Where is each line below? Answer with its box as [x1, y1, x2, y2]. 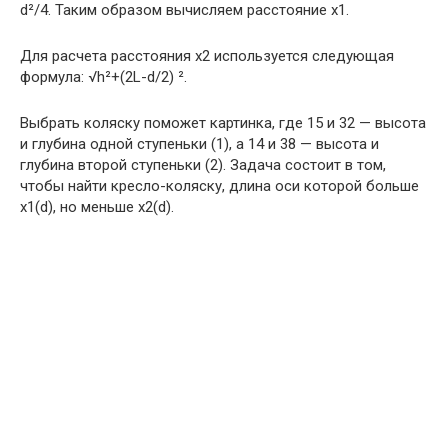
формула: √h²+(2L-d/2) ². [20, 68, 187, 86]
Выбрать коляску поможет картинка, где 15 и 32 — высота [20, 114, 426, 132]
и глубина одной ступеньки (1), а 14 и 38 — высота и [20, 135, 379, 153]
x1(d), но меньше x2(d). [20, 198, 174, 216]
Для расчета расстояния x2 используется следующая [20, 47, 394, 65]
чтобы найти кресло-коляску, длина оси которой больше [20, 177, 419, 195]
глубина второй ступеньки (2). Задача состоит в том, [20, 156, 386, 174]
